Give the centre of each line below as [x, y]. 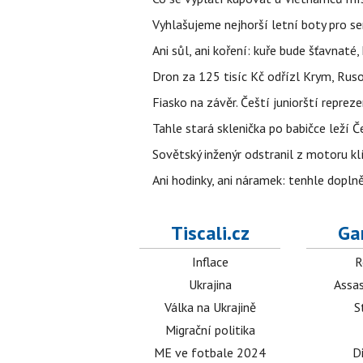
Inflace [210, 262]
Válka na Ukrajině [210, 307]
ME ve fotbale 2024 [210, 352]
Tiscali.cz [210, 233]
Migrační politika [210, 330]
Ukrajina [210, 284]
